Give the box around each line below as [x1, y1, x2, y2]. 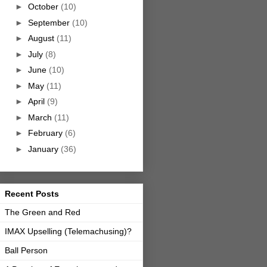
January [27, 144, 61, 154]
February [27, 128, 65, 138]
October [27, 2, 61, 12]
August [27, 33, 57, 44]
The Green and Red [5, 207, 80, 218]
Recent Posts [5, 189, 59, 199]
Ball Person [5, 246, 48, 256]
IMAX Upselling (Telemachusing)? [5, 226, 132, 237]
